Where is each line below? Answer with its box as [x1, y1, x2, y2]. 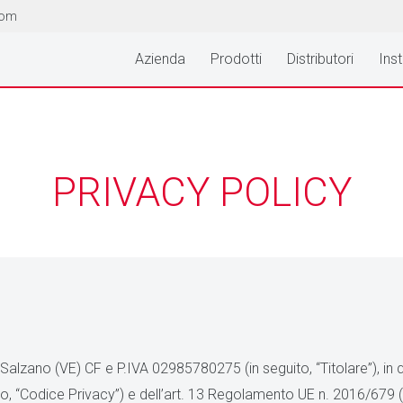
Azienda [135, 50, 185, 67]
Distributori [287, 50, 354, 67]
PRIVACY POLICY [51, 169, 352, 216]
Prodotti [210, 50, 262, 67]
